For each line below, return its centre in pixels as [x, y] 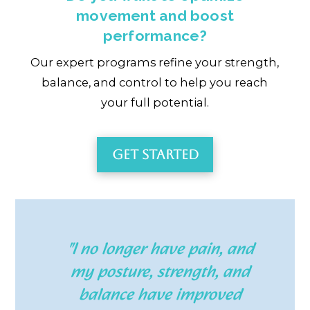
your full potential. [155, 103]
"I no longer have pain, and [160, 250]
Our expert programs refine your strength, [155, 63]
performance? [155, 35]
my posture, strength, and [161, 273]
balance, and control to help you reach [155, 83]
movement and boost [155, 15]
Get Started [155, 155]
